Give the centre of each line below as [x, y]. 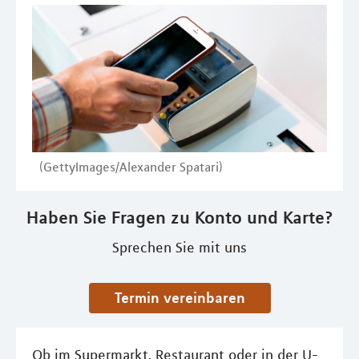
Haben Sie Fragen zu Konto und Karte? [179, 217]
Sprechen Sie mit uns [179, 248]
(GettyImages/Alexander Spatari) [131, 167]
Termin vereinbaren [183, 297]
